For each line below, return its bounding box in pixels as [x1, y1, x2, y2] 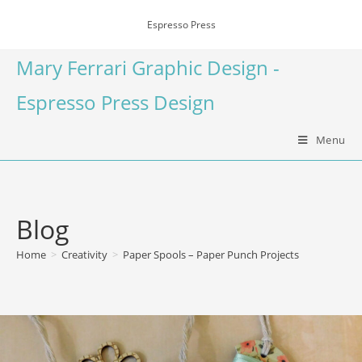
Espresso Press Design [16, 89, 215, 116]
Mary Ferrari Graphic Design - [16, 54, 280, 81]
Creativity [61, 247, 107, 262]
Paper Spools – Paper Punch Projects [123, 247, 299, 262]
